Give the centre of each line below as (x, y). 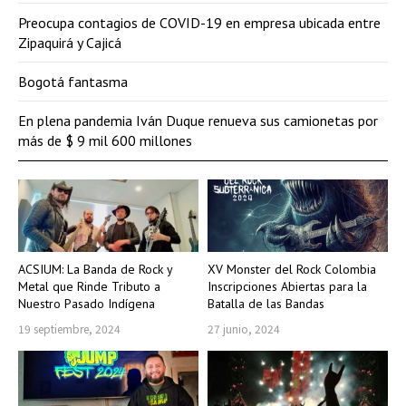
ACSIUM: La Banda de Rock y (96, 269)
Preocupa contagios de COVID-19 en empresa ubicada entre (199, 23)
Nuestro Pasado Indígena (87, 303)
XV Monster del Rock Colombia (292, 269)
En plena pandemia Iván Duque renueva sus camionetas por (198, 121)
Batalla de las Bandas (266, 303)
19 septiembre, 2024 (69, 328)
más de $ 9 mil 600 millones (105, 141)
